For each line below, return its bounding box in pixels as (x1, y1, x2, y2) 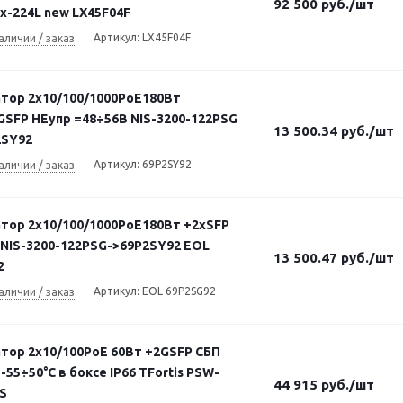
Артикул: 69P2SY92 (94, 158, 192, 170)
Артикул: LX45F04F (94, 31, 191, 43)
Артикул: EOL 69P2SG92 (94, 285, 216, 297)
